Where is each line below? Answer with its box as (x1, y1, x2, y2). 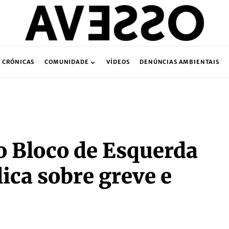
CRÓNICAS (2, 58, 35, 65)
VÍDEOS (106, 58, 130, 65)
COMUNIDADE (44, 58, 89, 65)
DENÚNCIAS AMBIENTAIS (140, 58, 219, 65)
